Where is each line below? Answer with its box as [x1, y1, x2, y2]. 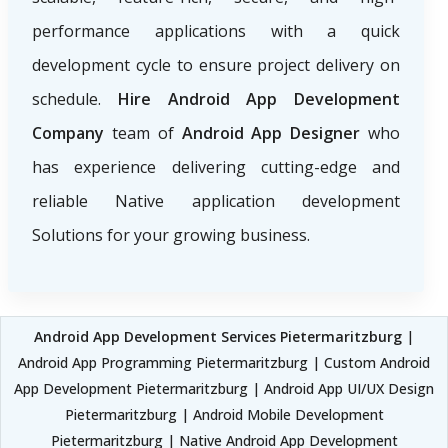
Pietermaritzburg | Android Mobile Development [64, 405, 384, 425]
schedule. [32, 88, 118, 111]
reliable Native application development [32, 190, 400, 213]
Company [32, 122, 112, 145]
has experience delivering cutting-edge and [32, 156, 400, 179]
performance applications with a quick [32, 20, 400, 43]
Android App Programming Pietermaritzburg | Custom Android [18, 353, 430, 373]
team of [111, 122, 182, 145]
